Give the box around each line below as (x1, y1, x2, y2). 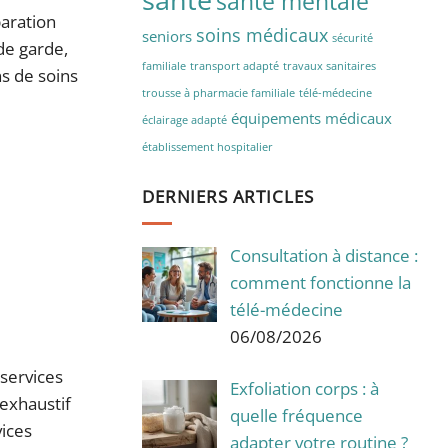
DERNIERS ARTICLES (142, 185, 314, 209)
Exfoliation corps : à (229, 376, 379, 400)
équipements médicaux (231, 107, 392, 128)
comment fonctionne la (229, 270, 411, 294)
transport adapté (190, 58, 279, 73)
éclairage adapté (142, 112, 227, 127)
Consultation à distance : (229, 243, 418, 267)
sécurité (332, 30, 373, 45)
